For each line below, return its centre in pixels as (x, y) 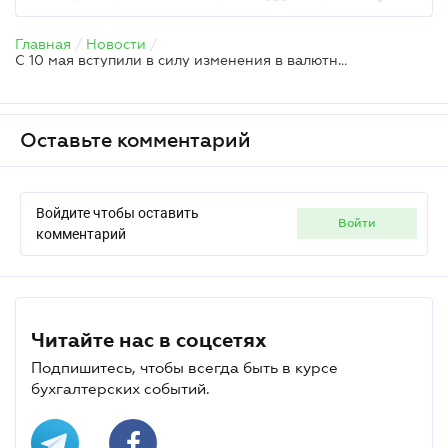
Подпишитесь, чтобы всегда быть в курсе (184, 367)
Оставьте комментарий (135, 139)
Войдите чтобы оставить (117, 212)
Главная (43, 43)
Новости (116, 43)
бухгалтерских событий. (120, 388)
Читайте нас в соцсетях (149, 339)
